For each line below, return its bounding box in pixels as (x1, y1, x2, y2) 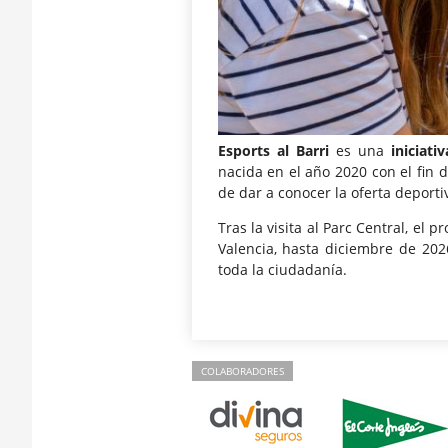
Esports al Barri (217, 140, 329, 160)
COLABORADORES (201, 364, 284, 379)
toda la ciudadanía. (217, 260, 347, 280)
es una (328, 140, 392, 160)
